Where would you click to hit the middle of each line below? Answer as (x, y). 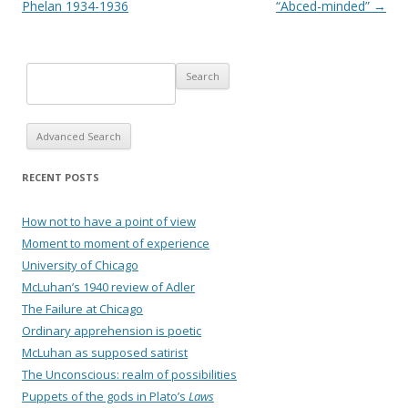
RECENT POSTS (61, 178)
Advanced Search (79, 136)
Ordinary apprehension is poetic (112, 331)
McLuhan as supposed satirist (105, 353)
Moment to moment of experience (116, 244)
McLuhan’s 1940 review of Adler (108, 287)
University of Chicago (80, 265)
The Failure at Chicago (82, 309)
